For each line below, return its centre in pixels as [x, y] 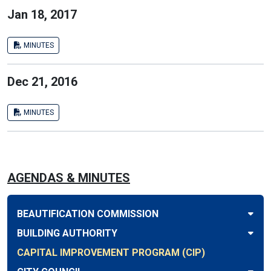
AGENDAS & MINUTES [69, 178]
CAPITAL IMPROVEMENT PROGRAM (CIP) [111, 253]
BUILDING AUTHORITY [67, 233]
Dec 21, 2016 [42, 82]
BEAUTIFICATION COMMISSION [88, 214]
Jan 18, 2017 [42, 15]
